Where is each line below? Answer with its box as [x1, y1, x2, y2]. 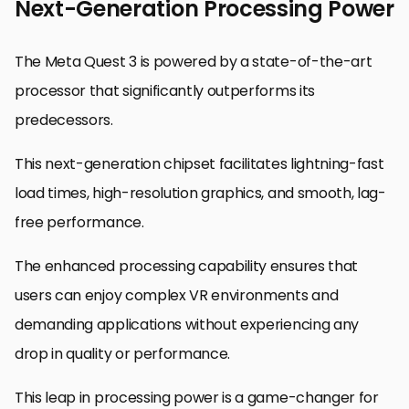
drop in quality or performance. [15, 342, 231, 364]
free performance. [15, 211, 144, 233]
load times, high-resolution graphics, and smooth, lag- [15, 182, 386, 204]
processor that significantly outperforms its [15, 79, 315, 101]
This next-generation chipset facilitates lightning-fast [15, 152, 384, 174]
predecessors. [15, 109, 113, 131]
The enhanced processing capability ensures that [15, 255, 358, 277]
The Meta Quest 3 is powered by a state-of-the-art [15, 50, 372, 72]
